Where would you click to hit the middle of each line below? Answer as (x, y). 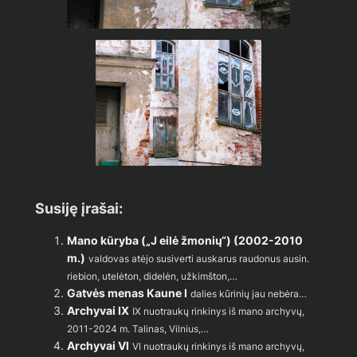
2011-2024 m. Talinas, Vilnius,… (137, 329)
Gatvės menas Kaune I (127, 293)
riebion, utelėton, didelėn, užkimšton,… (152, 277)
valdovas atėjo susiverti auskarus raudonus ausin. (198, 259)
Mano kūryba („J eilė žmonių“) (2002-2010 (184, 241)
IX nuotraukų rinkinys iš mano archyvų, (218, 312)
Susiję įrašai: (78, 209)
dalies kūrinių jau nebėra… (248, 294)
